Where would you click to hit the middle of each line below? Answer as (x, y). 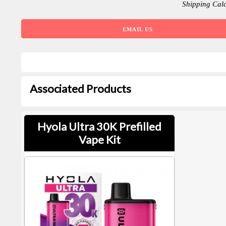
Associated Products (80, 89)
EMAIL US (138, 30)
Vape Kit (99, 139)
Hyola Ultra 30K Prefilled (99, 126)
